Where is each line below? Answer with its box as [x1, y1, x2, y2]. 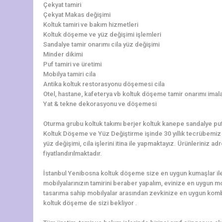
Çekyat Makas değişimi [43, 10, 111, 18]
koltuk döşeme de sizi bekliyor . [43, 199, 137, 207]
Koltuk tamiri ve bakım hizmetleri [43, 20, 138, 28]
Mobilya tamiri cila [43, 70, 96, 78]
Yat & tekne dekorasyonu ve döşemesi [43, 100, 157, 108]
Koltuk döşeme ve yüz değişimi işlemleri [43, 30, 161, 38]
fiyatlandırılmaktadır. [43, 149, 102, 157]
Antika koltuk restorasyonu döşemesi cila [43, 80, 165, 88]
